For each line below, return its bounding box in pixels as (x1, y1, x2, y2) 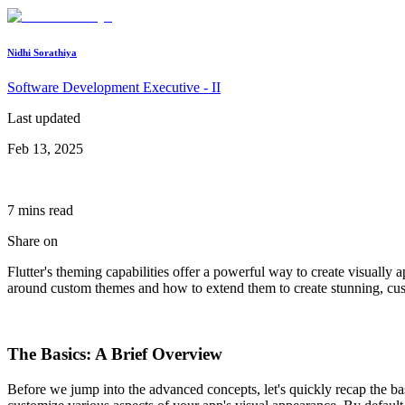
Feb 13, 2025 (7, 141, 83, 157)
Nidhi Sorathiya (7, 46, 77, 58)
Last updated (7, 110, 80, 127)
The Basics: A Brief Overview (7, 344, 222, 364)
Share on (7, 233, 58, 250)
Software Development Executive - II (7, 80, 221, 96)
